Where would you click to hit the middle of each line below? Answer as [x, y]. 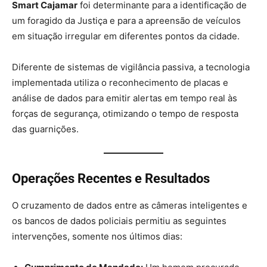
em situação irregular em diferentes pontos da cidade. [126, 36]
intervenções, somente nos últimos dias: [97, 236]
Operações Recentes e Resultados [111, 178]
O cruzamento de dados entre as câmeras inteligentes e [130, 205]
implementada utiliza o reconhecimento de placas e [120, 83]
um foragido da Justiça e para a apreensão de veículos [126, 21]
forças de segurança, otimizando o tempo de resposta [125, 114]
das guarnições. [45, 129]
